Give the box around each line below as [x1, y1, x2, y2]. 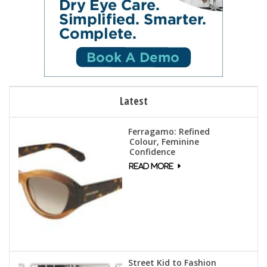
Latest [119, 94, 148, 108]
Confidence [129, 146, 175, 158]
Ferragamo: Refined [128, 126, 210, 138]
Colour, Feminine [129, 136, 199, 148]
